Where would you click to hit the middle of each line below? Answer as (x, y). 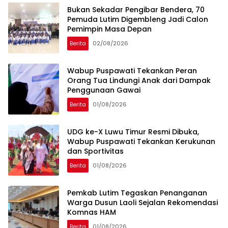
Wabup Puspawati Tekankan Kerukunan (141, 142)
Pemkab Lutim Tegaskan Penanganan (137, 193)
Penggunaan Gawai (104, 90)
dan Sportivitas (95, 151)
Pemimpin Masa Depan (109, 29)
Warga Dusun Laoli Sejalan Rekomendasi (142, 203)
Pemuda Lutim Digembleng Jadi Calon (138, 20)
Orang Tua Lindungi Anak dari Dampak (139, 81)
